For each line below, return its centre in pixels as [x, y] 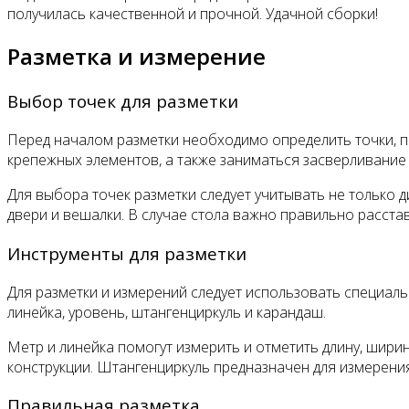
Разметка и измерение [136, 57]
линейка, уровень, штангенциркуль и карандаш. [167, 312]
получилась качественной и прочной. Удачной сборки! [193, 13]
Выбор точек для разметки [123, 101]
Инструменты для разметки [127, 253]
